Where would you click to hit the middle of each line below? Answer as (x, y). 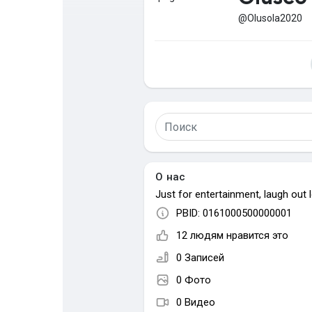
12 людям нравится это (232, 235)
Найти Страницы (93, 44)
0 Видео (196, 302)
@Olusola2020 (270, 18)
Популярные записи (101, 109)
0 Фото (194, 280)
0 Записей (200, 258)
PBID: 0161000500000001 (234, 213)
